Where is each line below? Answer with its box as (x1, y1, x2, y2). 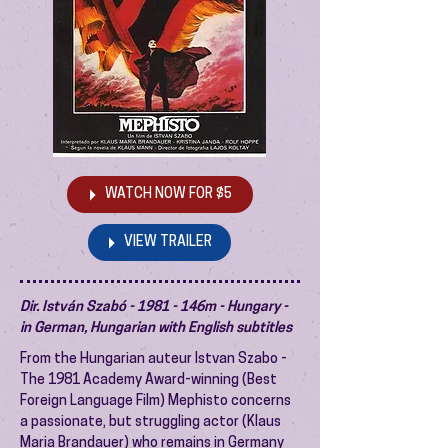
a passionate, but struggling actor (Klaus (20, 415, 281, 430)
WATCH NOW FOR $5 (105, 187, 232, 202)
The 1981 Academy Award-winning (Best (20, 373, 277, 388)
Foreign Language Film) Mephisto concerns (20, 394, 291, 409)
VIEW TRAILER (124, 235, 212, 250)
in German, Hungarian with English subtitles (20, 321, 292, 336)
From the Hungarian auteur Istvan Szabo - (20, 352, 287, 367)
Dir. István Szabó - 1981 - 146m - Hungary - (20, 300, 288, 315)
